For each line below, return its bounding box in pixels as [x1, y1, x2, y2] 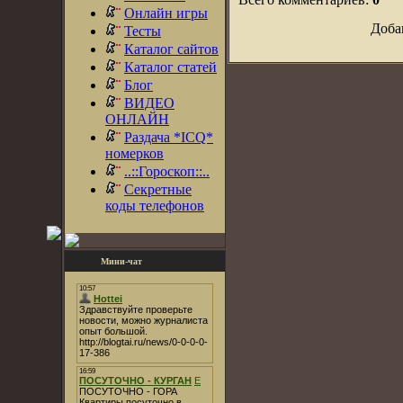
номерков [105, 146, 164, 161]
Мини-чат [101, 256, 142, 266]
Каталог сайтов [124, 41, 219, 57]
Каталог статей [124, 59, 217, 75]
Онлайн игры [124, 5, 208, 21]
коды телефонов [105, 198, 204, 213]
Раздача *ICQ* [124, 130, 213, 145]
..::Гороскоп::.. [124, 164, 210, 179]
